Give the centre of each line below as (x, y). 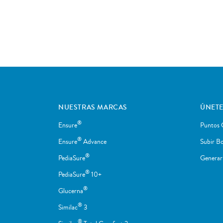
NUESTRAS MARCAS (93, 107)
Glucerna (71, 191)
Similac (68, 207)
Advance (94, 142)
